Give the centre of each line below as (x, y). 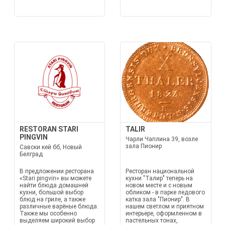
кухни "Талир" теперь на (159, 178)
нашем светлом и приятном (165, 206)
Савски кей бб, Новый (50, 147)
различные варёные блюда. (59, 206)
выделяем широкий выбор (57, 220)
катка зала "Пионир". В (158, 199)
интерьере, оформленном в (164, 213)
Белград (31, 154)
